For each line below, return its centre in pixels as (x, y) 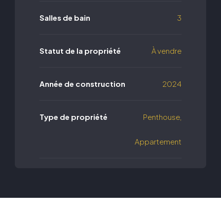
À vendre (166, 51)
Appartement (158, 142)
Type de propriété (74, 117)
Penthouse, (162, 117)
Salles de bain (65, 18)
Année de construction (82, 84)
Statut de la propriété (80, 51)
